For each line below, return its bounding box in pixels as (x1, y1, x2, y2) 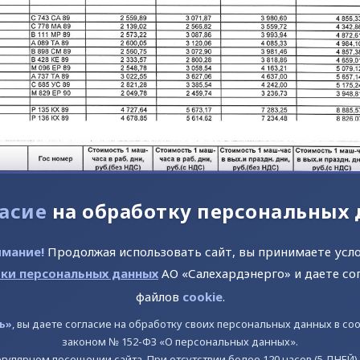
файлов (135, 288, 182, 305)
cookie (182, 288, 223, 305)
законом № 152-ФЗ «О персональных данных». (62, 334, 298, 349)
